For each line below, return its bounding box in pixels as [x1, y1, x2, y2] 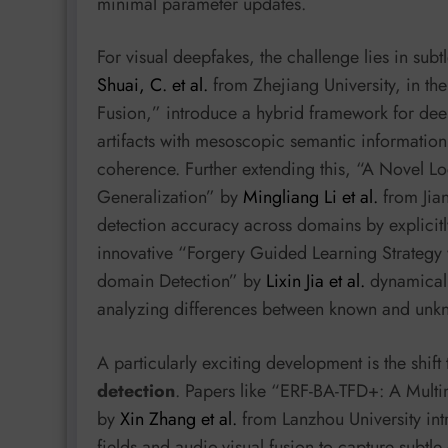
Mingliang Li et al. [243, 184, 378, 211]
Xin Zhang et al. [120, 405, 237, 432]
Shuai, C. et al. [97, 72, 208, 99]
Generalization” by [97, 184, 243, 211]
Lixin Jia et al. [266, 268, 365, 295]
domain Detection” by [97, 268, 266, 295]
